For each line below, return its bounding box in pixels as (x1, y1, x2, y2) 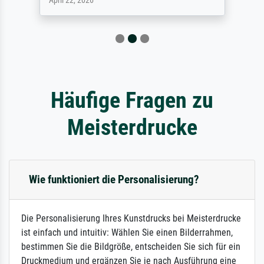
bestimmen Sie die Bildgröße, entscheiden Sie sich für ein (21, 240, 240, 252)
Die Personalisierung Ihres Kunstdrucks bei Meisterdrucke (21, 212, 241, 224)
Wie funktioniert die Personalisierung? (29, 172, 199, 186)
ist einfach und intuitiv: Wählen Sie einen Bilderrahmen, (21, 226, 233, 238)
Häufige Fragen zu (51, 86, 213, 113)
